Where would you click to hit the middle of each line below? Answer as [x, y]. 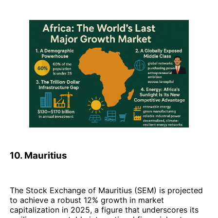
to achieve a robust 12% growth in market [87, 200]
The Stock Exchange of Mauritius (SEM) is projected [106, 191]
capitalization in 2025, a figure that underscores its [104, 210]
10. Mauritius [38, 156]
